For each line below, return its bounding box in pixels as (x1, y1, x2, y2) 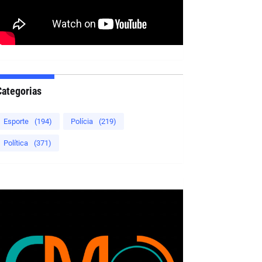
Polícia (70, 116, 93, 126)
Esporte (3, 116, 29, 126)
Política (3, 138, 28, 147)
